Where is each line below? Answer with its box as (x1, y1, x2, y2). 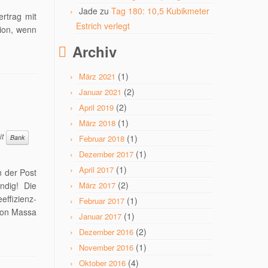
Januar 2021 (79, 86, 121, 98)
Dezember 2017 (79, 148, 133, 160)
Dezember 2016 (79, 226, 133, 237)
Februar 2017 (79, 195, 124, 206)
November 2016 (79, 242, 133, 253)
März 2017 (79, 179, 115, 191)
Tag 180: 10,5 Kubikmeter (111, 5, 209, 17)
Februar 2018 (79, 133, 124, 144)
